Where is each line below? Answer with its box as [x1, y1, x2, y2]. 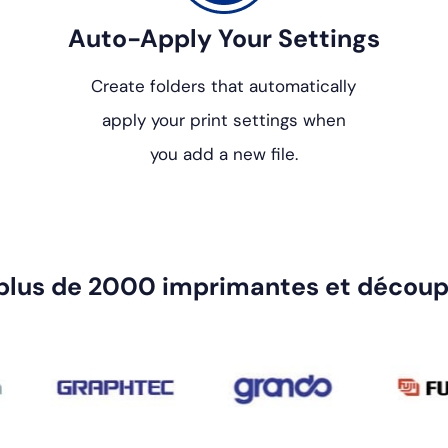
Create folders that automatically [91, 75, 357, 98]
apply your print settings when [101, 109, 346, 132]
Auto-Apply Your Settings [67, 22, 380, 56]
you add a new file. [149, 143, 298, 166]
